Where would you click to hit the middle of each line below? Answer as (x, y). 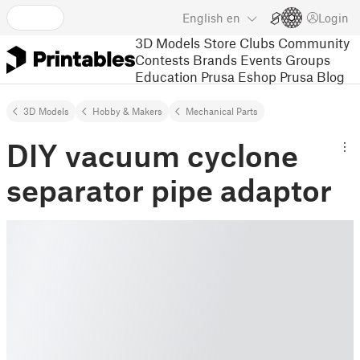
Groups (308, 59)
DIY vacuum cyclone (152, 155)
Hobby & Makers (127, 111)
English (203, 18)
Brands (215, 59)
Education (166, 76)
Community (314, 42)
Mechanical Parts (222, 111)
